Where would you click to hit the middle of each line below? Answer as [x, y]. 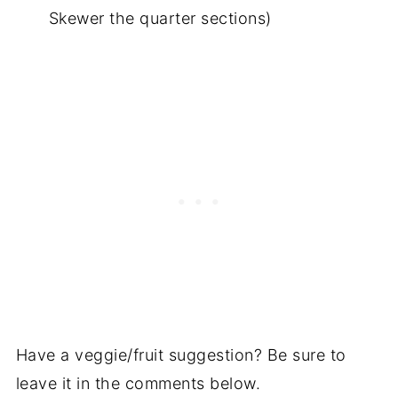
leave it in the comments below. [138, 383]
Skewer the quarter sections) [160, 18]
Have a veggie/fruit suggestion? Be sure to [181, 354]
